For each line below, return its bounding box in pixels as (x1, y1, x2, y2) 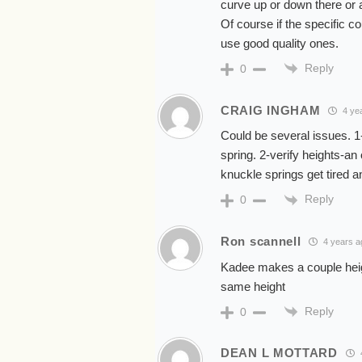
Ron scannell (221, 234, 301, 249)
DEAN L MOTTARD (221, 346, 338, 360)
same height (221, 279, 285, 293)
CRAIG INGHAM (221, 103, 321, 117)
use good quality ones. (221, 36, 339, 50)
